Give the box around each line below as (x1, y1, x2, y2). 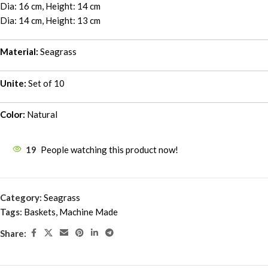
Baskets (24, 206, 56, 217)
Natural (25, 109, 59, 120)
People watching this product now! (41, 144, 178, 155)
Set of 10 (26, 77, 65, 89)
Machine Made (59, 206, 118, 217)
